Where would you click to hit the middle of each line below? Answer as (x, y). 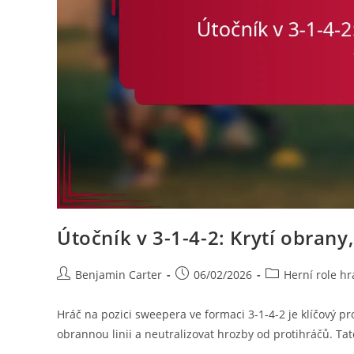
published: (203, 291)
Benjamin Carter (119, 275)
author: (75, 291)
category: (289, 291)
